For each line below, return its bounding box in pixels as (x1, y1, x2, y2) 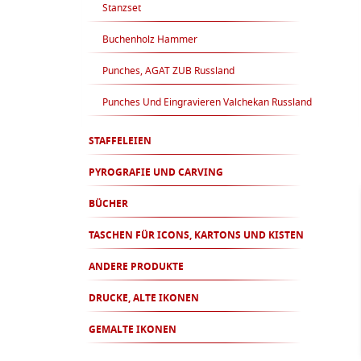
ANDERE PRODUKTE (89, 259, 184, 276)
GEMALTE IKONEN (89, 322, 176, 338)
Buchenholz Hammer (102, 32, 197, 48)
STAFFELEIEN (89, 134, 151, 150)
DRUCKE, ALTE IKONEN (89, 291, 199, 307)
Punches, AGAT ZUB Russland (102, 64, 234, 80)
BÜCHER (89, 197, 128, 213)
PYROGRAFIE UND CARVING (89, 165, 223, 181)
